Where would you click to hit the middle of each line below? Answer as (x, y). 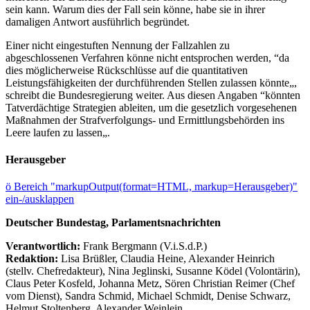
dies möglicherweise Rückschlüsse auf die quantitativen (127, 70)
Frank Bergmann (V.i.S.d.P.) (145, 246)
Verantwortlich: (43, 246)
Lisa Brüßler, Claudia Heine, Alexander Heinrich (168, 259)
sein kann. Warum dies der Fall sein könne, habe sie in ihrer (135, 9)
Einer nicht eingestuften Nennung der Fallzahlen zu (118, 45)
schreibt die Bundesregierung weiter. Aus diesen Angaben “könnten (153, 95)
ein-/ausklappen (40, 199)
